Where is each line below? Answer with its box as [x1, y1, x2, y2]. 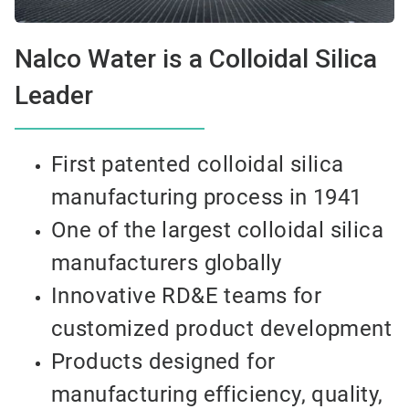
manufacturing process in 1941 [51, 184, 362, 211]
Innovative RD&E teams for [51, 283, 321, 309]
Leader [15, 80, 93, 111]
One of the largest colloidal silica [51, 217, 383, 244]
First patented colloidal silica [51, 152, 344, 178]
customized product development [51, 316, 392, 342]
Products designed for [51, 349, 276, 375]
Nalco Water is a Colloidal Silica [15, 44, 377, 75]
